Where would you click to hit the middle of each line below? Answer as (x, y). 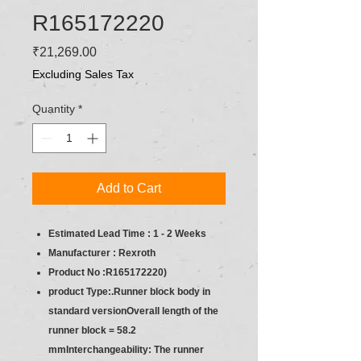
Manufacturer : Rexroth (102, 253)
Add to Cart (129, 188)
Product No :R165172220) (108, 272)
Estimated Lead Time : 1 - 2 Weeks (127, 233)
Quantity (54, 108)
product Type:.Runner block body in (129, 291)
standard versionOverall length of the (133, 311)
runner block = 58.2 (92, 330)
